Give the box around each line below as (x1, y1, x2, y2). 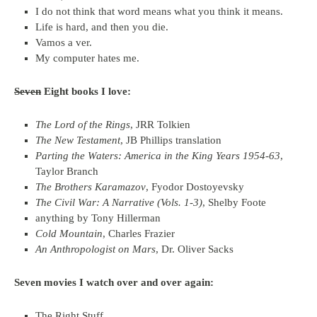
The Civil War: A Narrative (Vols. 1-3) (35, 197, 202, 208)
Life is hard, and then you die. (35, 21, 168, 33)
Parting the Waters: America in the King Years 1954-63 (35, 150, 280, 161)
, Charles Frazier (103, 228, 175, 239)
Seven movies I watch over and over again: (14, 277, 214, 288)
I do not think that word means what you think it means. (35, 6, 283, 17)
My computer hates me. (35, 52, 139, 64)
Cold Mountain (35, 228, 103, 239)
